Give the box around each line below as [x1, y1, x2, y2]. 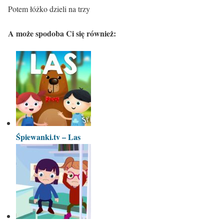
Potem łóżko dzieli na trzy [8, 3, 90, 14]
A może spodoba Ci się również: [8, 27, 116, 39]
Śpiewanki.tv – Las [16, 131, 80, 143]
